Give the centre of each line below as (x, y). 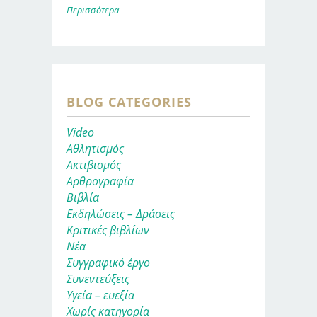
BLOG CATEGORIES (129, 102)
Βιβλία (83, 197)
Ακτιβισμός (94, 165)
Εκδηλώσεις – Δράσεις (121, 213)
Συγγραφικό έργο (108, 262)
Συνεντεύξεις (98, 278)
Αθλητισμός (95, 148)
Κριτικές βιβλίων (108, 230)
